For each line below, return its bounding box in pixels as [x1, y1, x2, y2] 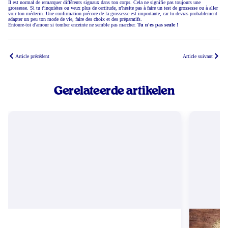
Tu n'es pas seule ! [137, 22, 178, 28]
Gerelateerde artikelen [53, 85, 175, 97]
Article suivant [183, 53, 213, 59]
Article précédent [15, 53, 49, 59]
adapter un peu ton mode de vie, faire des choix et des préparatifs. [8, 16, 142, 22]
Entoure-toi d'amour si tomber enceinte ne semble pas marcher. [8, 22, 137, 28]
